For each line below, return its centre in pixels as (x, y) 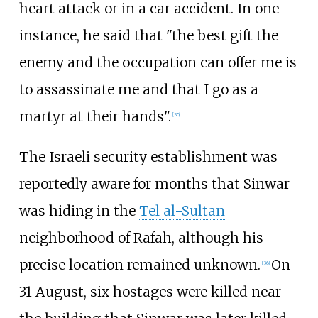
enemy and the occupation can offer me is (158, 62)
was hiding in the (79, 210)
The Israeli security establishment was (148, 157)
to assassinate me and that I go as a (138, 89)
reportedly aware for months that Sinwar (154, 183)
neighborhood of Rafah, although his (141, 237)
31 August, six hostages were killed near (150, 291)
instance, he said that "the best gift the (148, 35)
